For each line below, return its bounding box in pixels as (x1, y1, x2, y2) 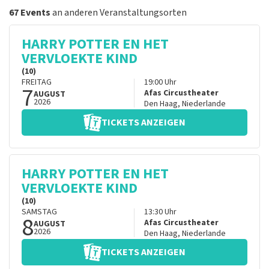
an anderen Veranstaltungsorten (50, 6, 187, 20)
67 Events (9, 6, 50, 20)
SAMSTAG (22, 206, 57, 219)
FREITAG (22, 76, 52, 89)
